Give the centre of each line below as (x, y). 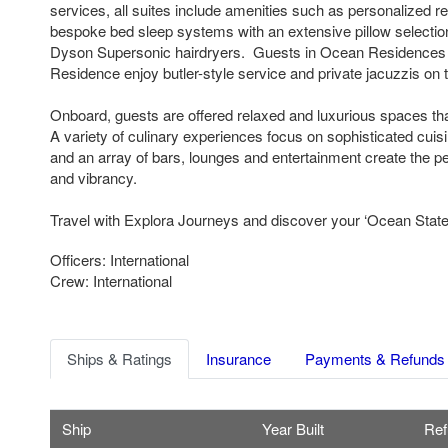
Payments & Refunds (375, 359)
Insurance (238, 359)
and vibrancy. (93, 177)
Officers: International (119, 259)
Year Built (293, 429)
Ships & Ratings (119, 359)
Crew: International (111, 280)
